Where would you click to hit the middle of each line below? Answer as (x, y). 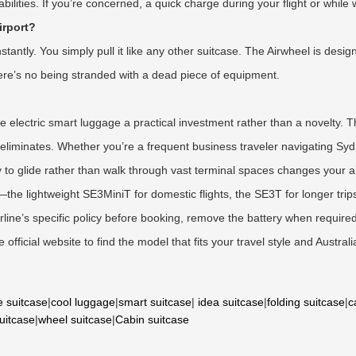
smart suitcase (155, 302)
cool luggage (83, 302)
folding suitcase (306, 302)
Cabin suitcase (152, 319)
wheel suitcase (75, 319)
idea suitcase (231, 302)
